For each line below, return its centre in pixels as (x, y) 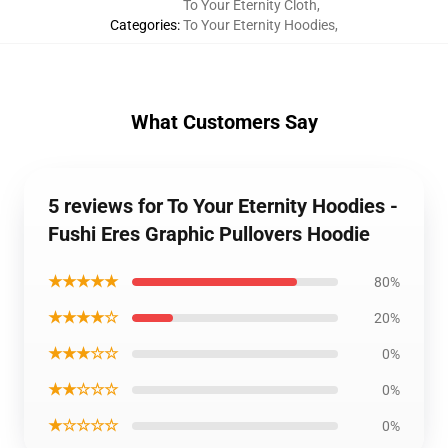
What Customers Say (224, 122)
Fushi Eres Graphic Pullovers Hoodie (209, 234)
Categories (143, 25)
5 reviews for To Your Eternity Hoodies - (223, 206)
